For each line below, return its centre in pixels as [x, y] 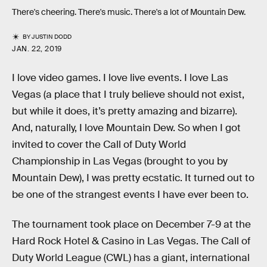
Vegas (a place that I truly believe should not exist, [128, 95]
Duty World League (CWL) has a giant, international [131, 257]
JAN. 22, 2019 [37, 49]
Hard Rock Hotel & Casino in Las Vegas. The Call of [131, 241]
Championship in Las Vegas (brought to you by [120, 162]
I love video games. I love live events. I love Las [120, 78]
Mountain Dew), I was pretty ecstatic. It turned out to [133, 178]
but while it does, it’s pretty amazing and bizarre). [125, 111]
